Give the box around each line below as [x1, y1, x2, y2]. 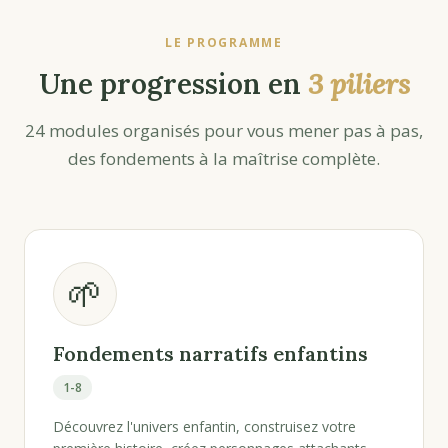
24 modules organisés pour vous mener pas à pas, [25, 119, 423, 142]
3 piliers [307, 66, 410, 102]
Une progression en [38, 66, 308, 102]
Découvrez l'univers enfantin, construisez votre [53, 417, 356, 436]
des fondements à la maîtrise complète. [68, 147, 380, 170]
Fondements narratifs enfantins [53, 341, 368, 366]
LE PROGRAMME [165, 34, 283, 51]
